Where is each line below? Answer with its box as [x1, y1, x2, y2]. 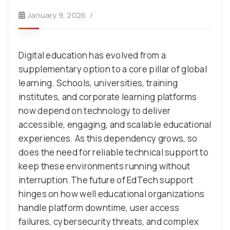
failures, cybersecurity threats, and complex [18, 215, 199, 227]
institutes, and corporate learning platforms [18, 90, 197, 103]
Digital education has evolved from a [18, 49, 166, 61]
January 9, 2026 [27, 9, 86, 21]
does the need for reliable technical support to [18, 146, 209, 158]
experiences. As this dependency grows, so [18, 132, 198, 144]
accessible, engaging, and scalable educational [18, 118, 212, 130]
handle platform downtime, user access [18, 201, 180, 214]
